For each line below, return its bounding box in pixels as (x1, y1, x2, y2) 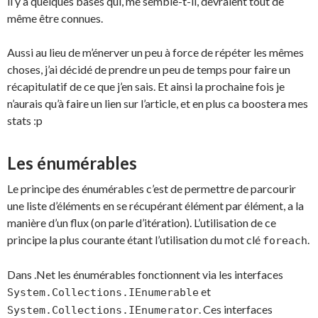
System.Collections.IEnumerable (7, 286, 199, 299)
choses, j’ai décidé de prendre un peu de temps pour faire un (7, 62, 290, 76)
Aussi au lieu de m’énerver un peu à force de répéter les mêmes (7, 45, 304, 59)
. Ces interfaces (199, 302, 273, 316)
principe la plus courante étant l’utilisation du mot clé (7, 233, 263, 246)
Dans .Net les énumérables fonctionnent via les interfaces (7, 268, 283, 281)
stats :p (7, 114, 43, 127)
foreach (263, 234, 307, 247)
